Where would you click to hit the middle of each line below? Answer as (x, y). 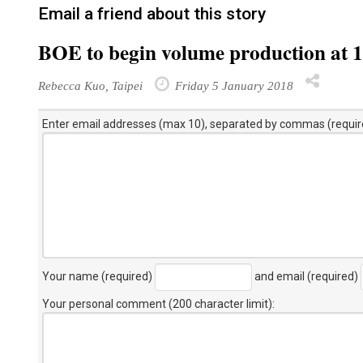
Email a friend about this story (152, 14)
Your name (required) (98, 276)
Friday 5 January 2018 (233, 85)
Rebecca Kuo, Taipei (90, 85)
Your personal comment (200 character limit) (157, 304)
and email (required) (306, 276)
